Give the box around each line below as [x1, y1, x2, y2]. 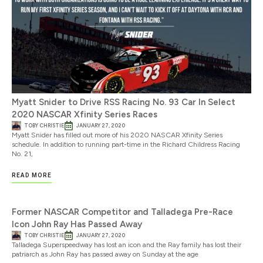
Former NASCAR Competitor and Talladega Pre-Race [12, 206, 233, 217]
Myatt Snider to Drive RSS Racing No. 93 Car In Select [12, 97, 235, 108]
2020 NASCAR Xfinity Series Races [12, 109, 157, 120]
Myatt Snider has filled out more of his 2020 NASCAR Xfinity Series [12, 131, 222, 140]
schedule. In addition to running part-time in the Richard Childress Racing [12, 140, 240, 149]
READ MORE [12, 171, 52, 178]
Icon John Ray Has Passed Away [12, 218, 142, 230]
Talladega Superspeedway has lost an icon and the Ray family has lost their [12, 240, 241, 249]
